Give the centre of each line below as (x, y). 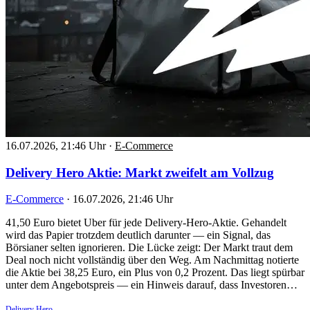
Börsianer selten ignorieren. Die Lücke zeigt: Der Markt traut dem (149, 248)
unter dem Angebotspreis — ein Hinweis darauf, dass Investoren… (152, 285)
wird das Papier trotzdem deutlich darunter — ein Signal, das (138, 235)
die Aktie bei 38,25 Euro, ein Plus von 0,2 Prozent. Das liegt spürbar (155, 273)
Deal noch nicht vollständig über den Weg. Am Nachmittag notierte (152, 260)
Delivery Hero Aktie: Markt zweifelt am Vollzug (140, 172)
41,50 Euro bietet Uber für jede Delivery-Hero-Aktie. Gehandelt (146, 223)
